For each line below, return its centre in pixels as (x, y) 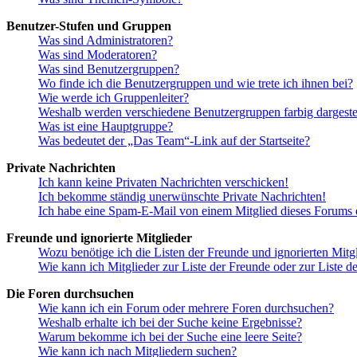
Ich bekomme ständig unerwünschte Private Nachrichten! (182, 197)
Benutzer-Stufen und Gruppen (89, 26)
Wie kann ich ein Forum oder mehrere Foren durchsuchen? (186, 308)
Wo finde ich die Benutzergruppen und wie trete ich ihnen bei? (196, 84)
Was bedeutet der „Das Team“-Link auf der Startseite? (174, 141)
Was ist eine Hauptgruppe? (106, 127)
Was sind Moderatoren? (98, 55)
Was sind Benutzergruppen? (109, 69)
